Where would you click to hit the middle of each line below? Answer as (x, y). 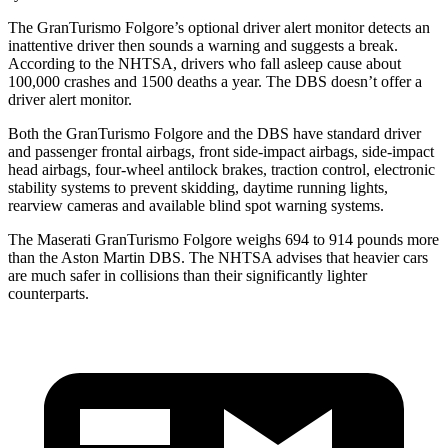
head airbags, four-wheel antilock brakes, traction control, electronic (221, 169)
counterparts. (48, 293)
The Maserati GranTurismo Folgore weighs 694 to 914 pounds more (223, 239)
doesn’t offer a (374, 81)
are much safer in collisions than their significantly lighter (187, 275)
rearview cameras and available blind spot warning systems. (196, 205)
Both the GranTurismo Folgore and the (132, 133)
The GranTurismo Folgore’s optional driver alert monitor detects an (219, 27)
